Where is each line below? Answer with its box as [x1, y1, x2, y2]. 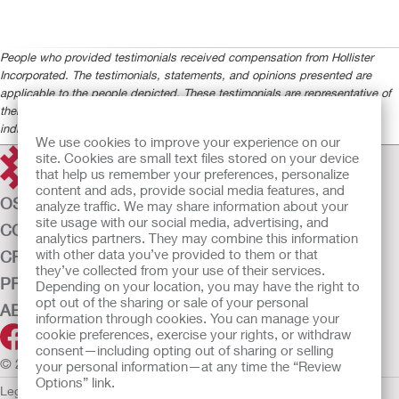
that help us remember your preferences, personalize [36, 166, 349, 182]
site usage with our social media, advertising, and [36, 214, 329, 230]
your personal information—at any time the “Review [36, 358, 341, 374]
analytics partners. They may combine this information [36, 230, 358, 246]
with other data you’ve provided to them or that [36, 246, 318, 262]
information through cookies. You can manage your [36, 310, 339, 326]
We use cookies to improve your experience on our [36, 134, 340, 150]
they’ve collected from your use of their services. [36, 262, 325, 278]
